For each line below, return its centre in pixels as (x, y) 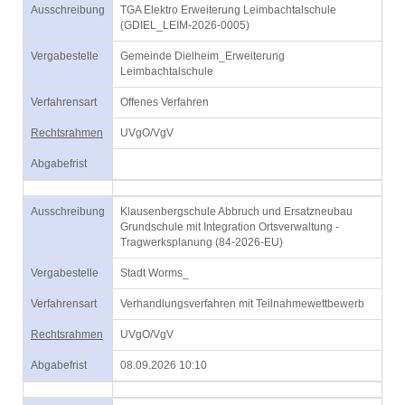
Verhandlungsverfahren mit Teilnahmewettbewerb (242, 304)
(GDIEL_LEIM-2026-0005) (185, 25)
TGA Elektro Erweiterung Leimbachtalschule (228, 10)
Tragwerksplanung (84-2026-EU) (202, 242)
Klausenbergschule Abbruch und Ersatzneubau (236, 212)
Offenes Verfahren (165, 102)
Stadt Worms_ (155, 273)
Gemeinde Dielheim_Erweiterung (202, 56)
